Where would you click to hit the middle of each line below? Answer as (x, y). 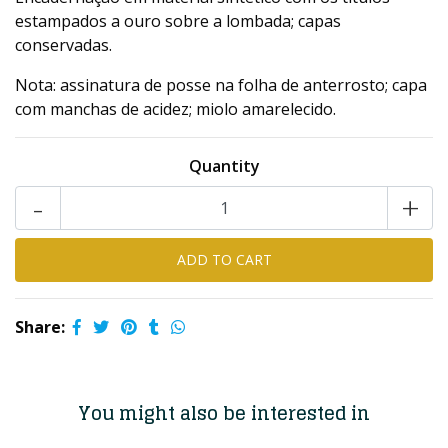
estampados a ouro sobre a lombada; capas (178, 21)
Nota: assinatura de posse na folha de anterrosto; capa (221, 85)
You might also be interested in (224, 413)
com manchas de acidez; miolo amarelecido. (175, 109)
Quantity (224, 166)
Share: (40, 327)
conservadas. (63, 45)
